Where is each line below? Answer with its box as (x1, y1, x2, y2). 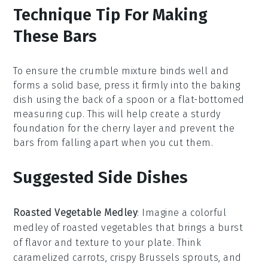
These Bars (13, 26, 98, 46)
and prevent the (156, 122, 235, 134)
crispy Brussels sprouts (109, 251, 219, 263)
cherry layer (101, 122, 156, 134)
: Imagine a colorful (137, 206, 227, 218)
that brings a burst (153, 221, 243, 233)
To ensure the (13, 65, 80, 77)
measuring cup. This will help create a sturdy (13, 108, 221, 120)
